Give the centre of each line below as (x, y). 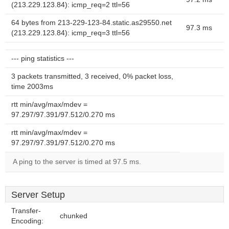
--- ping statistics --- (43, 59)
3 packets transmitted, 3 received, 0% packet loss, (92, 76)
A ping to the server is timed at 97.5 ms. (77, 162)
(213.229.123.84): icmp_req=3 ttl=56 (71, 33)
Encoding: (27, 221)
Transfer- (26, 211)
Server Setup (38, 195)
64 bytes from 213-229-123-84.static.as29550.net (91, 23)
